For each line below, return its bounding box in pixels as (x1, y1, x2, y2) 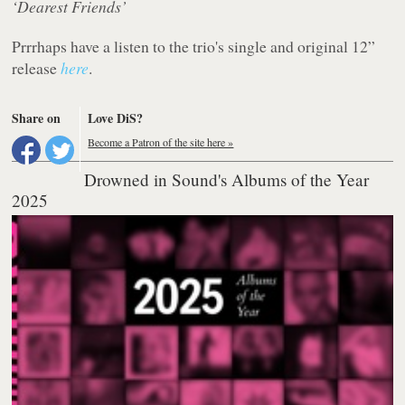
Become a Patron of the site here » (88, 135, 234, 150)
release (12, 57, 61, 80)
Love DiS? (88, 108, 144, 128)
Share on (12, 108, 61, 128)
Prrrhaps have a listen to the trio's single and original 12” (12, 35, 376, 58)
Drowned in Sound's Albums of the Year (84, 168, 370, 192)
